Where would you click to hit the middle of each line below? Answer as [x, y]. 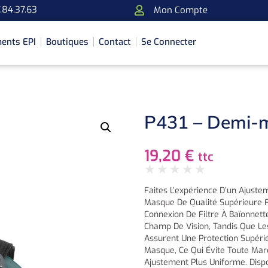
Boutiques [68, 42]
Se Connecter [169, 42]
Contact [115, 42]
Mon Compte [181, 10]
